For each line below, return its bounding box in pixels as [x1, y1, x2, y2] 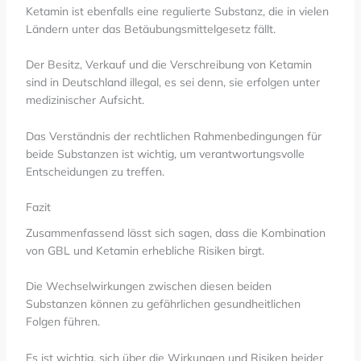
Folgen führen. [25, 314, 100, 330]
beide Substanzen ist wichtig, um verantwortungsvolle [25, 146, 305, 161]
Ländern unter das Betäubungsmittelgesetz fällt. [25, 22, 276, 37]
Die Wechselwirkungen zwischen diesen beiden [25, 279, 272, 294]
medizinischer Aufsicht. [25, 93, 144, 108]
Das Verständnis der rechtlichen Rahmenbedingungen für [25, 128, 322, 143]
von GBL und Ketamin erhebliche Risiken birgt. [25, 243, 264, 259]
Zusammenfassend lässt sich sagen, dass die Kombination [25, 226, 326, 241]
